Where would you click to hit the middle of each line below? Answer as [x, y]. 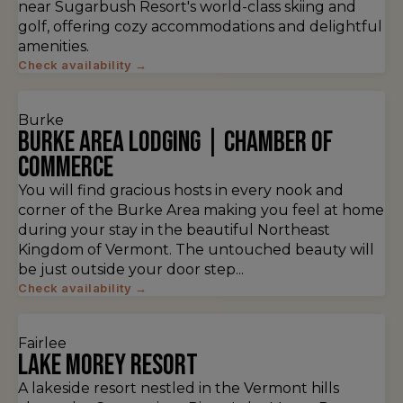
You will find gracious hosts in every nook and [181, 190]
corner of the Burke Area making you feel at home [201, 210]
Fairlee [42, 343]
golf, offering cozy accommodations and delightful [200, 27]
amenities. [54, 46]
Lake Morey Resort [108, 366]
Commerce [66, 168]
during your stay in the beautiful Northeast [174, 230]
